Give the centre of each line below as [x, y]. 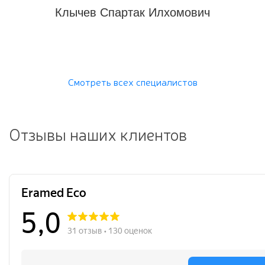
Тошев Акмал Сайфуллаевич [160, 12]
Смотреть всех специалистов [132, 81]
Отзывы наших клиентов [98, 134]
